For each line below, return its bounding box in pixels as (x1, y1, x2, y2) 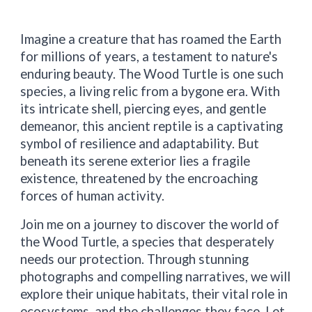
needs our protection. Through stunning (20, 251, 249, 267)
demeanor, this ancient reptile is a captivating (20, 118, 283, 134)
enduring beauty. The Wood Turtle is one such (20, 65, 284, 81)
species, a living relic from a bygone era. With (20, 83, 281, 99)
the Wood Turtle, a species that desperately (20, 233, 275, 249)
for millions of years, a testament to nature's (20, 48, 279, 64)
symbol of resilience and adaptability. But (20, 135, 260, 151)
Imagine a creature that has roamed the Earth (20, 31, 282, 47)
